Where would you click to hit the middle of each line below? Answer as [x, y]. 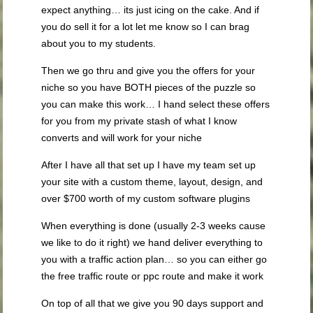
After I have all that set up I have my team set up [149, 165]
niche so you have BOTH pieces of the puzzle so [149, 87]
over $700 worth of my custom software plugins [146, 198]
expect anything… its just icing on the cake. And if [151, 9]
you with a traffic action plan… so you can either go [154, 259]
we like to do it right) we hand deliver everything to [152, 242]
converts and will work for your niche [122, 137]
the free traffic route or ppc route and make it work [153, 276]
